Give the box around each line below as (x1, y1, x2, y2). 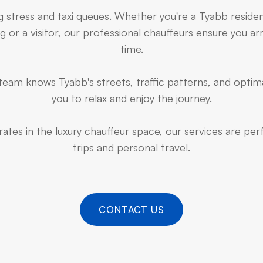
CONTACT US (98, 204, 165, 215)
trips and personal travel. (73, 141, 190, 154)
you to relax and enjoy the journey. (51, 92, 212, 104)
